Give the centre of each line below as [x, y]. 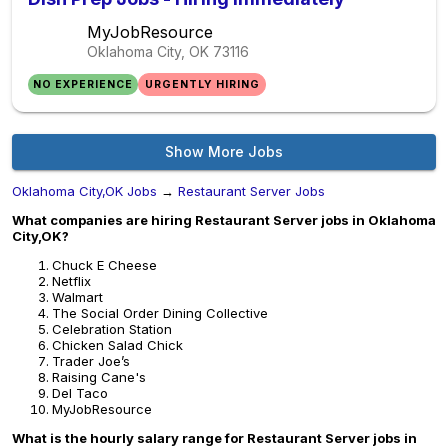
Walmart [77, 297]
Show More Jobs [224, 151]
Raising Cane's [99, 377]
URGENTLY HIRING [202, 84]
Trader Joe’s [91, 361]
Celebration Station [112, 329]
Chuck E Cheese [104, 265]
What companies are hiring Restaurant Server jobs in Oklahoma [224, 220]
